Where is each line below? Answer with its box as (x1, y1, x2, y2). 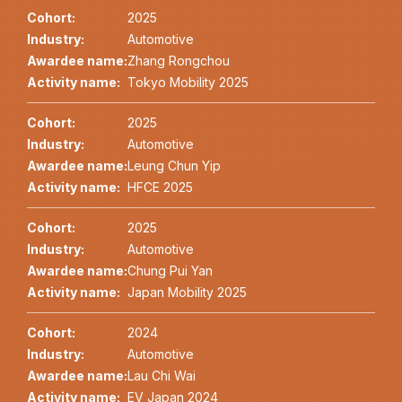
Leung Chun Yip (127, 158, 221, 174)
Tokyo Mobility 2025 (127, 74, 249, 91)
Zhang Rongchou (127, 53, 230, 69)
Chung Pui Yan (127, 263, 213, 279)
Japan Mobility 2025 (127, 284, 247, 301)
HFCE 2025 (127, 179, 193, 196)
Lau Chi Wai (127, 368, 196, 384)
